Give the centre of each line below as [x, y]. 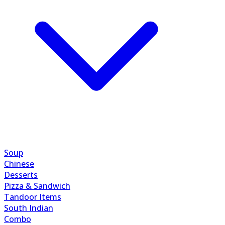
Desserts [21, 175]
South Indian [29, 208]
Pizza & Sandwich [37, 186]
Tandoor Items [33, 197]
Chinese [19, 164]
